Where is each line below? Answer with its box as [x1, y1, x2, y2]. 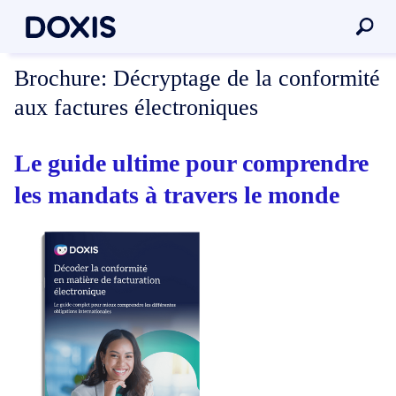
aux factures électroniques [14, 95, 258, 121]
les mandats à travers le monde [14, 180, 339, 209]
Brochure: [14, 65, 107, 92]
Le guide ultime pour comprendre [14, 148, 369, 177]
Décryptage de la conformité [107, 65, 380, 92]
